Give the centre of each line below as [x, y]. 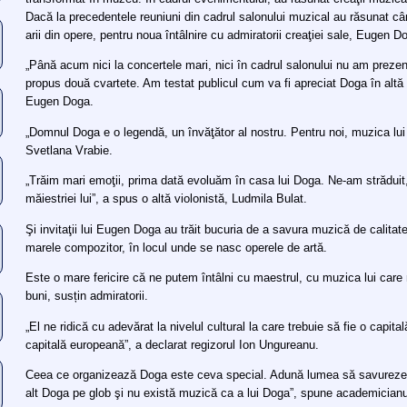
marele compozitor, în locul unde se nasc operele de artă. [177, 247]
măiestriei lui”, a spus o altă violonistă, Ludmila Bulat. [167, 199]
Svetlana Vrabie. [69, 150]
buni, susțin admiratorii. [87, 296]
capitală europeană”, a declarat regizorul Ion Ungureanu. [173, 344]
